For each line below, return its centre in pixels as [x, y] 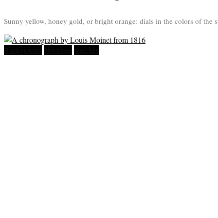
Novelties [58, 50]
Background [23, 50]
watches [86, 50]
